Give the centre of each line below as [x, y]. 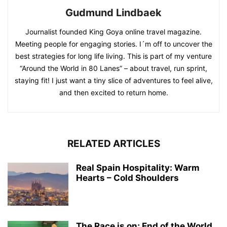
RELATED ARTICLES [113, 144]
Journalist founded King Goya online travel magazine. [113, 32]
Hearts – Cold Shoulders [127, 178]
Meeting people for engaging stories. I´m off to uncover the [113, 44]
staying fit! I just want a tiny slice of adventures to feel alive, [113, 81]
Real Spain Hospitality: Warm [138, 168]
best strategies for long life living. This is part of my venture [113, 56]
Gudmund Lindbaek [113, 13]
